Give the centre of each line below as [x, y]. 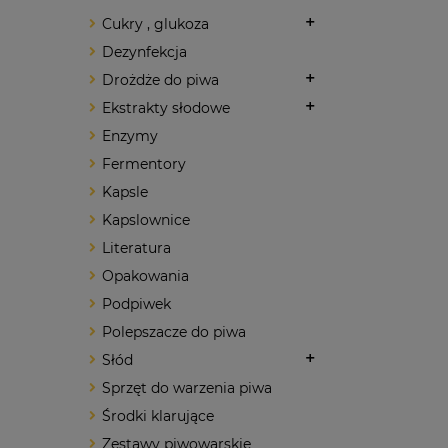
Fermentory [144, 163]
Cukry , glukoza [155, 23]
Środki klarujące [158, 415]
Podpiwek [136, 303]
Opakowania [145, 275]
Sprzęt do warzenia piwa [187, 387]
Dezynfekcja [144, 51]
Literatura [136, 247]
